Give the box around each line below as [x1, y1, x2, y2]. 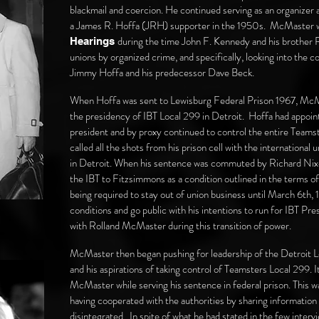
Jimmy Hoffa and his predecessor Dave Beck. [70, 65, 258, 80]
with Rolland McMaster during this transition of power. [70, 218, 293, 234]
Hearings [70, 35, 117, 47]
